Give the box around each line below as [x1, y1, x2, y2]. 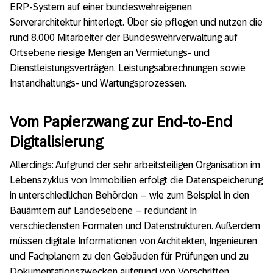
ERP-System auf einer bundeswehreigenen [10, 2, 192, 12]
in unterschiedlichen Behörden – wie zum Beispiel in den [10, 190, 249, 201]
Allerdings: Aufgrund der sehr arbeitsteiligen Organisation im [10, 160, 260, 171]
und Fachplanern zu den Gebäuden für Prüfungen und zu [10, 251, 249, 262]
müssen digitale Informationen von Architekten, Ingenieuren [10, 236, 257, 247]
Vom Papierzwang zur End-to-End [10, 113, 232, 130]
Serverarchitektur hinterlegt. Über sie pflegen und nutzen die [10, 17, 263, 27]
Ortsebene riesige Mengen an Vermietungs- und [10, 48, 210, 58]
